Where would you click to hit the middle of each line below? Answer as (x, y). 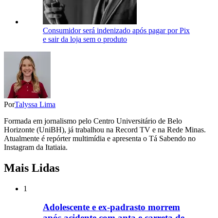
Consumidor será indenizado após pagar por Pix (116, 30)
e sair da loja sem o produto (85, 39)
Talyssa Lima (35, 104)
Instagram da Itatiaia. (36, 147)
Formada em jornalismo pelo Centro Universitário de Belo (93, 121)
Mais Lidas (32, 168)
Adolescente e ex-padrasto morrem (111, 207)
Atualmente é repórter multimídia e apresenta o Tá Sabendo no (100, 138)
